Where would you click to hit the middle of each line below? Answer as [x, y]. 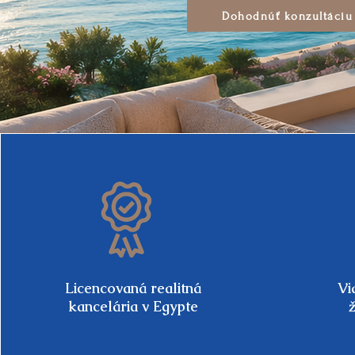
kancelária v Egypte [133, 306]
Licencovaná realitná [133, 288]
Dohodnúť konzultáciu [287, 16]
